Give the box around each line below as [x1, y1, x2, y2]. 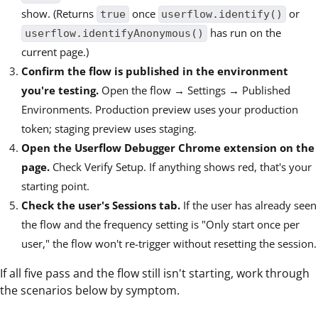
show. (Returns [21, 6, 97, 21]
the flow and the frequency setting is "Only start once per [21, 216, 300, 231]
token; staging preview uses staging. [21, 121, 197, 136]
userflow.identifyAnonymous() [24, 26, 204, 40]
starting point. [21, 178, 89, 193]
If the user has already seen [180, 197, 317, 212]
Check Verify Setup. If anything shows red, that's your [50, 159, 312, 174]
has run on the [207, 25, 281, 40]
